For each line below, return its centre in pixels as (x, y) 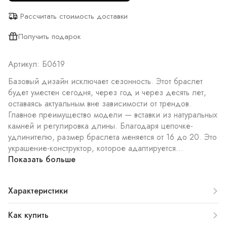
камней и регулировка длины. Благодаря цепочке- (101, 126)
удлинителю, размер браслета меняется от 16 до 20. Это (112, 137)
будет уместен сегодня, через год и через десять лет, (107, 92)
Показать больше (42, 159)
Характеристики (38, 191)
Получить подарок (49, 36)
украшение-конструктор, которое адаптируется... (96, 148)
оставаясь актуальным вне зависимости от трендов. (100, 104)
